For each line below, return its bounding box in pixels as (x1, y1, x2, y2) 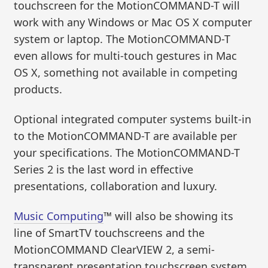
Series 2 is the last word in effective (14, 162, 194, 176)
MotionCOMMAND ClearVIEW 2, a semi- (14, 242, 215, 257)
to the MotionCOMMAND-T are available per (14, 128, 237, 143)
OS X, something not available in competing (14, 65, 238, 80)
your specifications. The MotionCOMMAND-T (14, 145, 240, 160)
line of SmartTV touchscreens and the (14, 225, 205, 240)
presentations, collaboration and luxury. (14, 178, 218, 193)
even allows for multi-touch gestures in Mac (14, 48, 237, 63)
